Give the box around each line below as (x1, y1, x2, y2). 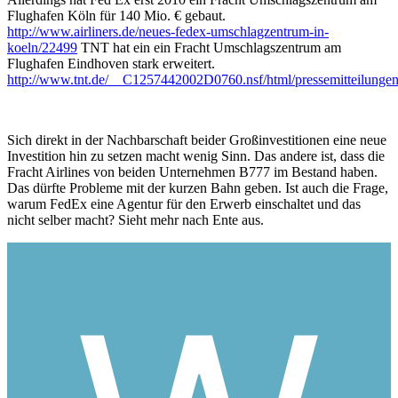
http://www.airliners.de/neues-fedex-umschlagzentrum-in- (7, 24, 329, 40)
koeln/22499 (7, 40, 77, 56)
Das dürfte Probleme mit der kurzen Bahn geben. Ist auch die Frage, (7, 180, 388, 196)
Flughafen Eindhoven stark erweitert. (7, 56, 215, 72)
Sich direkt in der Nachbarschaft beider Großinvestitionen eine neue (7, 132, 386, 148)
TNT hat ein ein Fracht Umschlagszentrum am (77, 40, 341, 56)
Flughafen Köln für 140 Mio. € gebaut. (7, 8, 226, 24)
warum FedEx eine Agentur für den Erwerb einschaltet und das (7, 196, 361, 212)
